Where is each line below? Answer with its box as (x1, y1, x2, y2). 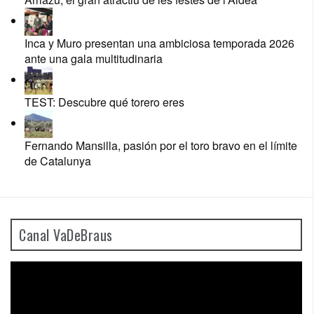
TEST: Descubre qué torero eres (25, 94, 184, 111)
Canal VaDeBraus (19, 224, 113, 246)
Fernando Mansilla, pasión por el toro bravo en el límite (25, 137, 297, 154)
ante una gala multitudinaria (25, 50, 163, 67)
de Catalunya (25, 153, 91, 170)
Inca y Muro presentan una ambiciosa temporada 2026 (25, 35, 294, 52)
